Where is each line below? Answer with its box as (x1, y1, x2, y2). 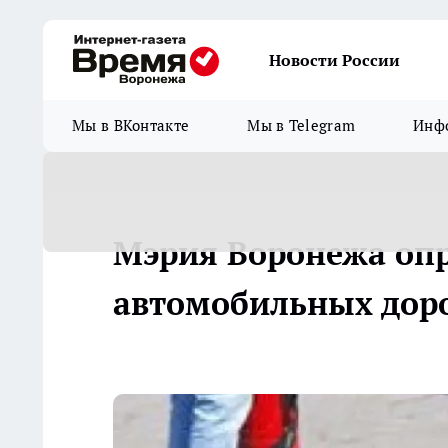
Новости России (269, 50, 400, 70)
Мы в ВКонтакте (72, 116, 190, 135)
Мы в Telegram (247, 116, 356, 135)
